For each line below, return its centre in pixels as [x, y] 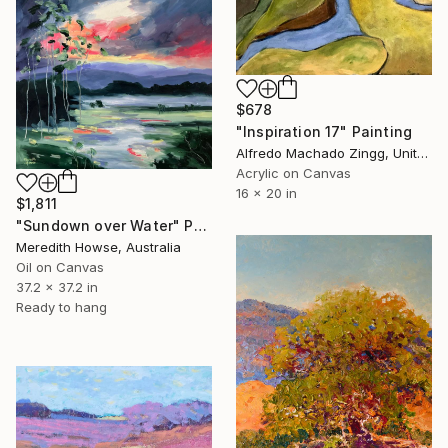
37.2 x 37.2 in [57, 287]
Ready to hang [61, 307]
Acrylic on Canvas [293, 172]
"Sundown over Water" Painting [200, 226]
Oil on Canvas [60, 267]
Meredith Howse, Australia [98, 247]
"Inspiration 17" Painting [324, 131]
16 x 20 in [266, 192]
